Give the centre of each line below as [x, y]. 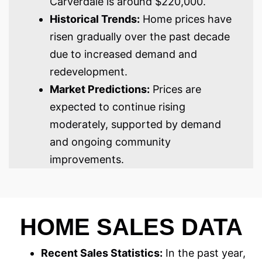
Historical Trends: [95, 19]
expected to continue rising [118, 106]
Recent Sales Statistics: [102, 253]
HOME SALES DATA [131, 227]
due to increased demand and [123, 54]
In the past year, [204, 253]
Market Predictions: [100, 89]
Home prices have [186, 19]
